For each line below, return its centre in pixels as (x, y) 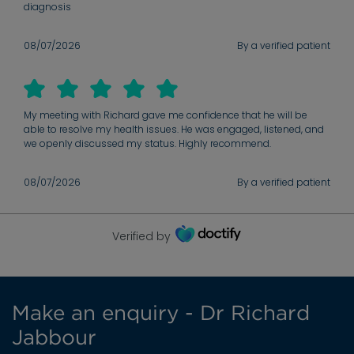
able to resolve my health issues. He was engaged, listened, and (174, 130)
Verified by (141, 237)
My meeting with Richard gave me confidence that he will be (166, 115)
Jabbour (54, 337)
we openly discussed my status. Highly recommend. (147, 144)
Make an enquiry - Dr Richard (161, 313)
